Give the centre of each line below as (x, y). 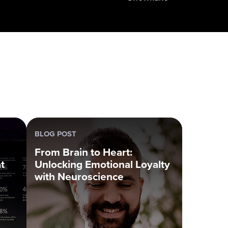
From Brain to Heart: (83, 152)
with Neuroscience (79, 176)
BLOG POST (55, 134)
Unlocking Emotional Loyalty (102, 164)
